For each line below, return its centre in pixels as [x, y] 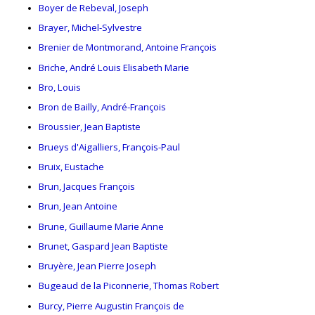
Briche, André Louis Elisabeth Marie [114, 67]
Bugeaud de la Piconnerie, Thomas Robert [129, 286]
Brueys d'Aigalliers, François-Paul [109, 147]
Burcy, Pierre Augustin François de [111, 306]
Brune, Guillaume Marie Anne [101, 226]
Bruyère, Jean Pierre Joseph [97, 266]
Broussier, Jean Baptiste [90, 127]
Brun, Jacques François [87, 187]
